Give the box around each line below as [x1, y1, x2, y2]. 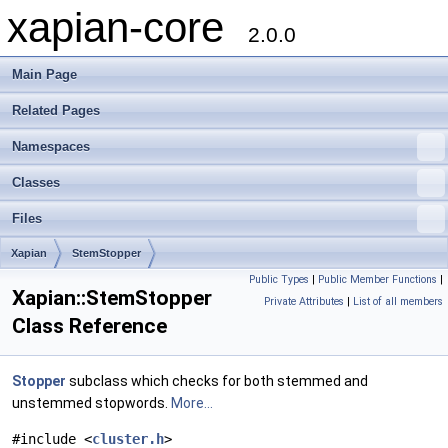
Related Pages [12, 103, 100, 118]
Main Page [12, 67, 77, 82]
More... [171, 395, 213, 411]
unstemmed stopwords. [12, 395, 171, 411]
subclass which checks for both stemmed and [66, 373, 368, 389]
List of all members [353, 295, 443, 308]
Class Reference [12, 314, 167, 338]
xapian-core [7, 4, 248, 51]
